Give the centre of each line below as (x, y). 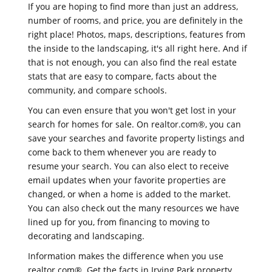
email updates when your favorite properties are (127, 180)
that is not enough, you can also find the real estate (132, 62)
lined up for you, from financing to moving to (119, 222)
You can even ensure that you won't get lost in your (132, 110)
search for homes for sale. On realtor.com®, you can (134, 124)
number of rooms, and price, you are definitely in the (135, 20)
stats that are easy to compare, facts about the (122, 76)
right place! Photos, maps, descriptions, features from (137, 34)
